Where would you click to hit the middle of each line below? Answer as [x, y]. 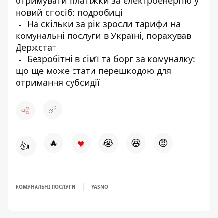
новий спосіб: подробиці [69, 12]
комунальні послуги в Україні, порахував [103, 36]
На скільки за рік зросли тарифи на [103, 24]
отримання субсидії [58, 82]
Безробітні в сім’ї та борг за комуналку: [110, 59]
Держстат [36, 47]
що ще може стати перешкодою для [93, 71]
